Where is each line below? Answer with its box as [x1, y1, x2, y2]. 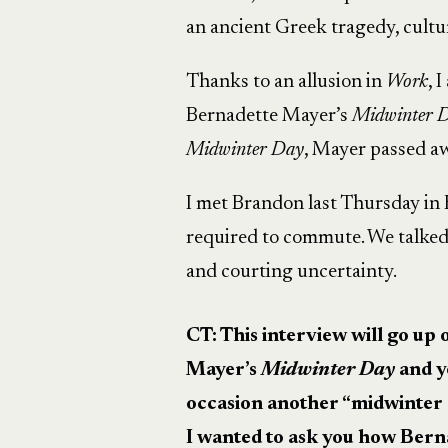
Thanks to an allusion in [185, 72, 386, 92]
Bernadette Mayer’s [185, 106, 352, 126]
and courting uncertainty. [185, 262, 397, 282]
